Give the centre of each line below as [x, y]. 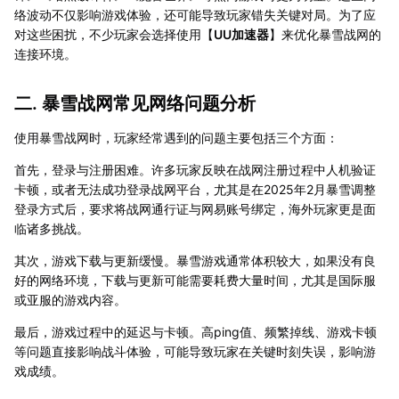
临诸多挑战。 [52, 228]
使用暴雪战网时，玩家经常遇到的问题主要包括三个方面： [176, 137]
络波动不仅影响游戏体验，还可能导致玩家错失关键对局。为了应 [195, 14]
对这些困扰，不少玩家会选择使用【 [114, 34]
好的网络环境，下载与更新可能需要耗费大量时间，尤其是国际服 [195, 280]
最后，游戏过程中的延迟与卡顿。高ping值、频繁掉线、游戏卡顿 [195, 331]
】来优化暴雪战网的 [325, 34]
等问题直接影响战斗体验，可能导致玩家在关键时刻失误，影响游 [195, 351]
